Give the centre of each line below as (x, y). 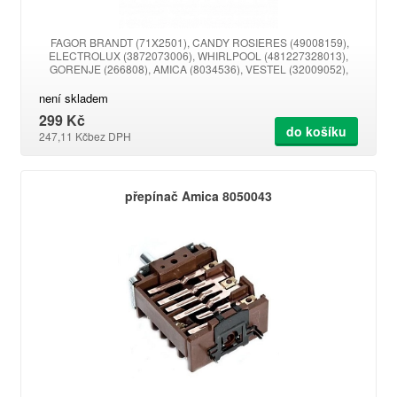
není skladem (74, 98)
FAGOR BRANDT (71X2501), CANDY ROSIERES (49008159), (198, 42)
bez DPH (109, 136)
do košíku (316, 131)
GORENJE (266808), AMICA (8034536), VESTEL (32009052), (198, 69)
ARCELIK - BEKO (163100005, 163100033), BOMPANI (198, 82)
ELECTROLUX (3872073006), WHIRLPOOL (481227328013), (198, 55)
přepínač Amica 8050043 (198, 196)
